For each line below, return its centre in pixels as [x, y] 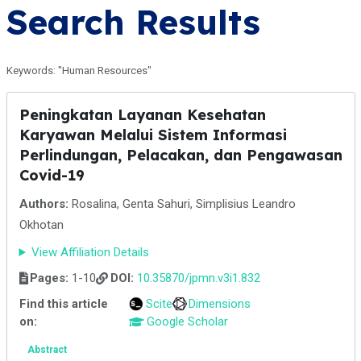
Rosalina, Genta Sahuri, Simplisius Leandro [182, 204]
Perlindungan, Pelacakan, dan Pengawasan [180, 155]
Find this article [63, 304]
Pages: [49, 278]
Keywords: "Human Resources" [79, 71]
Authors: [44, 204]
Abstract [47, 350]
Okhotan [41, 225]
